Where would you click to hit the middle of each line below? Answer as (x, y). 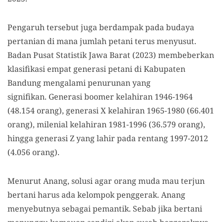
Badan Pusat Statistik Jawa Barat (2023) (82, 55)
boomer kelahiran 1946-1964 (139, 96)
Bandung (25, 83)
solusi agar (92, 181)
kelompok (97, 194)
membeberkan (185, 55)
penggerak (137, 194)
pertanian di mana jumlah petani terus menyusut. (102, 41)
